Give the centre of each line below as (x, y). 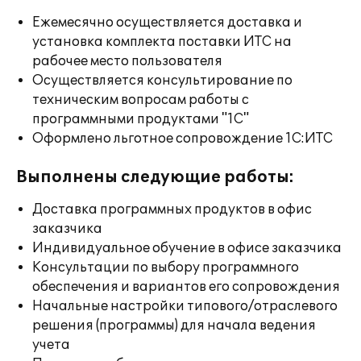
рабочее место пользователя (127, 61)
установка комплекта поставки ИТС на (162, 42)
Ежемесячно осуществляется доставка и (167, 23)
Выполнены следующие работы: (155, 177)
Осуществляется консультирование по (162, 81)
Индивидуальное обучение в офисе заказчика (187, 248)
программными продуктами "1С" (141, 119)
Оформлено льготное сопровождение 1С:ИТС (183, 139)
